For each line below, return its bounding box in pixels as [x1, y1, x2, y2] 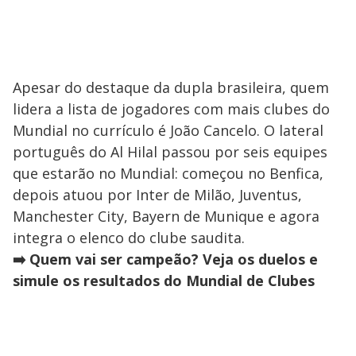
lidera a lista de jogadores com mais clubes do [13, 99, 330, 118]
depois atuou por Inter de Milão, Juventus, [13, 184, 302, 204]
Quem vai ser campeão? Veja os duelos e [29, 249, 318, 269]
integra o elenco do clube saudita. [13, 227, 245, 247]
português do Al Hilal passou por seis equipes [13, 141, 327, 161]
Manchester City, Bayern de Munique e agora [13, 206, 319, 226]
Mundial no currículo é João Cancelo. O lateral [13, 120, 323, 140]
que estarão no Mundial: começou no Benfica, [13, 163, 323, 183]
